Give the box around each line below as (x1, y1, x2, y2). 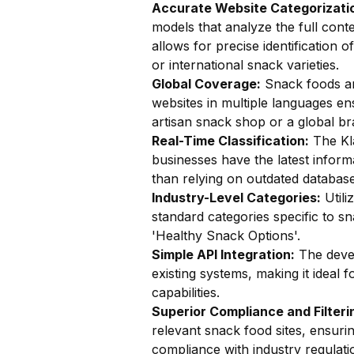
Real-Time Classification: (152, 133, 309, 149)
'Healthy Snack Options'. (152, 228, 300, 243)
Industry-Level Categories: (152, 190, 321, 205)
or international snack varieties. (152, 57, 339, 73)
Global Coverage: (152, 76, 261, 92)
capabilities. (152, 284, 220, 300)
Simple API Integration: (152, 247, 295, 262)
